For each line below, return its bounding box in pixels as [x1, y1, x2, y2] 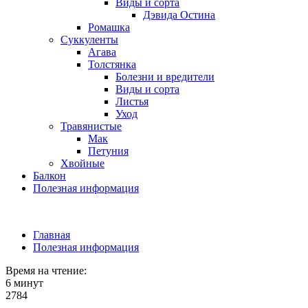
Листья [115, 96, 148, 107]
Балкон [33, 170, 66, 181]
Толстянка [88, 58, 136, 70]
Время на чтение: [5, 265, 87, 276]
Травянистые [60, 120, 122, 132]
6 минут [5, 277, 43, 289]
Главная [33, 229, 70, 241]
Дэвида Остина [143, 9, 215, 21]
